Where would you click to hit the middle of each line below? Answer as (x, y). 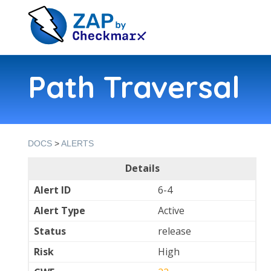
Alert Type (60, 211)
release (175, 231)
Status (50, 231)
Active (171, 211)
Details (142, 168)
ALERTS (77, 143)
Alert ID (52, 190)
